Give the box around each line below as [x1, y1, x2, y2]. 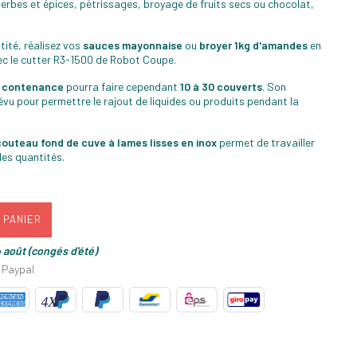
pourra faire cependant [66, 80, 180, 94]
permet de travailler [217, 135, 315, 150]
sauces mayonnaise [83, 38, 182, 53]
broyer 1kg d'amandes [199, 38, 308, 53]
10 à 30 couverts [180, 80, 262, 94]
